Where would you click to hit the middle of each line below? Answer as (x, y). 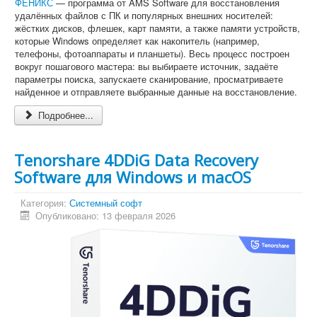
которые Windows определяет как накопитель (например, (137, 41)
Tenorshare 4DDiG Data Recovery (136, 160)
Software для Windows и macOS (133, 177)
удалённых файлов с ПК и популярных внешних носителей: (144, 16)
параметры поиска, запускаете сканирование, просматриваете (149, 79)
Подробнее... (65, 115)
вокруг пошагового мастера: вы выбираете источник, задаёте (146, 67)
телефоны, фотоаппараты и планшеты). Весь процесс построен (152, 54)
